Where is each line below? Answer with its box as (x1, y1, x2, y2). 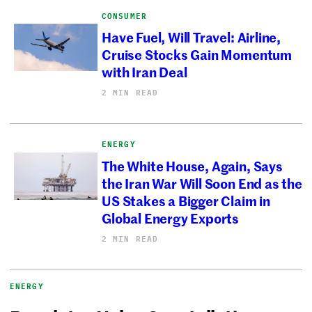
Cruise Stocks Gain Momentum (102, 45, 292, 64)
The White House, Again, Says (102, 156, 283, 175)
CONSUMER (102, 10, 147, 21)
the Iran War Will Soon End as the (102, 173, 302, 193)
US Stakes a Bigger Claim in (102, 191, 270, 210)
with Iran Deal (102, 62, 187, 81)
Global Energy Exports (102, 208, 242, 228)
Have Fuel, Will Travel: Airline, (102, 27, 281, 47)
